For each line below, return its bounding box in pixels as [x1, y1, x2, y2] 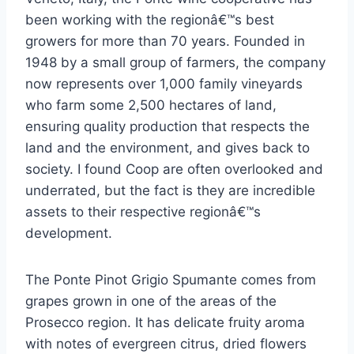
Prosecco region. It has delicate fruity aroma [25, 314, 305, 331]
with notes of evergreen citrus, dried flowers [25, 336, 307, 352]
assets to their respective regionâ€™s [25, 204, 261, 220]
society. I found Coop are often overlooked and [25, 161, 323, 178]
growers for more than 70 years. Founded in [25, 33, 305, 50]
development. [25, 225, 112, 242]
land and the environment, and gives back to [25, 140, 310, 156]
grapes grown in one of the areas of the [25, 293, 277, 310]
